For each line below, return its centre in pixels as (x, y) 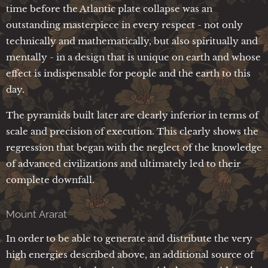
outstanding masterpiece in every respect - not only (124, 25)
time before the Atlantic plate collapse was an (109, 8)
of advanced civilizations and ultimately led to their (123, 163)
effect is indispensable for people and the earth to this (128, 73)
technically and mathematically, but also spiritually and (132, 41)
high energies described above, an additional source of (130, 254)
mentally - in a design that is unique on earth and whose (133, 57)
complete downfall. (50, 179)
